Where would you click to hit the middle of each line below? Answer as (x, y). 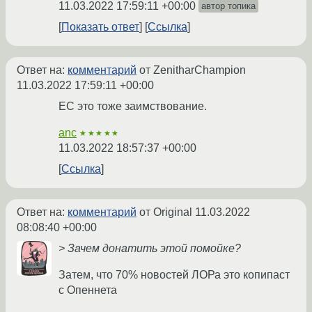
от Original (166, 212)
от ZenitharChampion (191, 70)
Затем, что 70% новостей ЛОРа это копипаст (174, 275)
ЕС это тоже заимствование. (133, 107)
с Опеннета (88, 290)
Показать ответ (100, 27)
